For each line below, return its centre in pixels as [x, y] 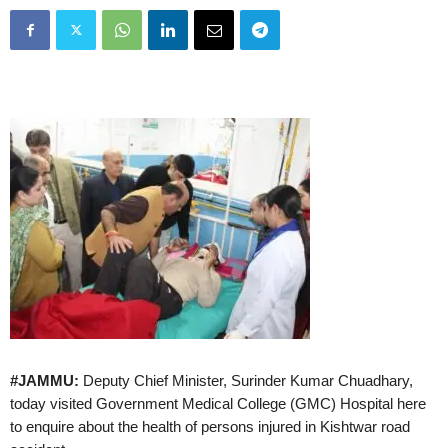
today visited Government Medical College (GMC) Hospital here [218, 404]
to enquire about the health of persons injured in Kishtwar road [210, 427]
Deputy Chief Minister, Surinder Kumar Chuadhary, [246, 381]
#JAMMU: [44, 381]
